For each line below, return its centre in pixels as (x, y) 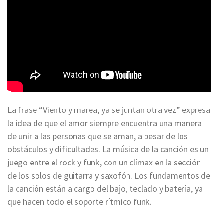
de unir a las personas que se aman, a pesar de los (98, 136)
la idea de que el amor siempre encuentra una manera (105, 123)
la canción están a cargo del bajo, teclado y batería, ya (105, 189)
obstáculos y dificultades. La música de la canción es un (108, 149)
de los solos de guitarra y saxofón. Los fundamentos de (109, 176)
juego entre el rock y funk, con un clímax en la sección (104, 163)
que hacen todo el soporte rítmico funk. (80, 202)
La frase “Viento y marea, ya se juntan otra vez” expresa (109, 110)
